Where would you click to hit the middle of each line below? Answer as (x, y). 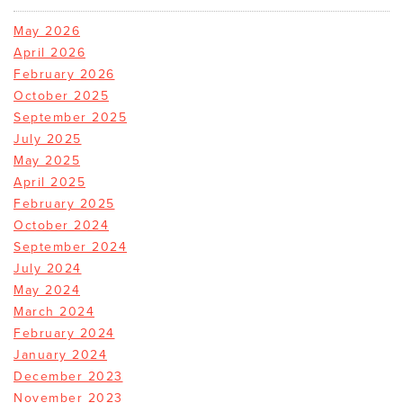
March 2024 (54, 312)
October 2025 (61, 96)
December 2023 (68, 377)
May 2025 (47, 161)
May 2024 (47, 291)
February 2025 (64, 204)
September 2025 (70, 118)
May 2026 (47, 31)
